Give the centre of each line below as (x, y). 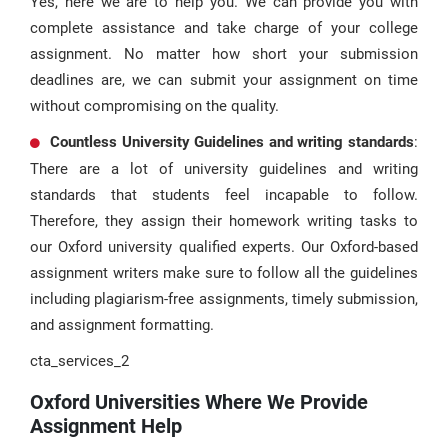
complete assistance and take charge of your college (224, 28)
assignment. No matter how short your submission (224, 54)
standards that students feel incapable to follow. (224, 195)
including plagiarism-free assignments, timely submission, (224, 299)
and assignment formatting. (122, 325)
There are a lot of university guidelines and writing (224, 169)
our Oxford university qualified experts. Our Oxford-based (224, 247)
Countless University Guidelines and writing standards (232, 142)
